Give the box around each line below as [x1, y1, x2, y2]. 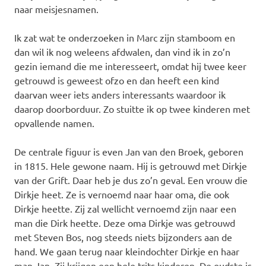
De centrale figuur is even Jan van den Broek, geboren [14, 145, 243, 157]
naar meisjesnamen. [14, 2, 99, 15]
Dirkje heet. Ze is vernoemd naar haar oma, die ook [14, 188, 229, 200]
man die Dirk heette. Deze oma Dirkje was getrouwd [14, 216, 235, 229]
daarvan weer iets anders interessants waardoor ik [14, 88, 226, 100]
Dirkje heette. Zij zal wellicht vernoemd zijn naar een [14, 202, 236, 214]
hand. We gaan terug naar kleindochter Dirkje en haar [14, 245, 239, 257]
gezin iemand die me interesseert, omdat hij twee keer [14, 59, 246, 72]
